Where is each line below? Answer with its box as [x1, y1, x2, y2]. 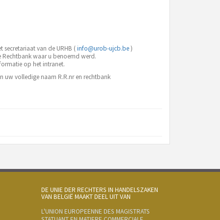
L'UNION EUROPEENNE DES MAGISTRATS [41, 207, 150, 216]
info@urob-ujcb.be [77, 44, 129, 53]
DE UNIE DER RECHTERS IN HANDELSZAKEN [41, 186, 158, 194]
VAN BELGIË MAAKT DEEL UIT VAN [41, 192, 131, 201]
